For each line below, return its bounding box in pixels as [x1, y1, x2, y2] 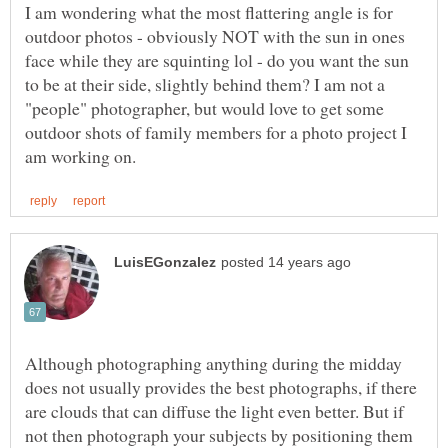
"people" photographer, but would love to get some [25, 96, 384, 121]
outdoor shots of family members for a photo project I [25, 120, 407, 145]
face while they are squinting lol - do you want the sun [25, 48, 409, 73]
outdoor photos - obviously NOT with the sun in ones [25, 24, 405, 49]
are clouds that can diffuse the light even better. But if [25, 398, 404, 423]
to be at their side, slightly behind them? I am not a [25, 72, 385, 97]
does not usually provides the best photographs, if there [25, 374, 417, 399]
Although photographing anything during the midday [25, 350, 402, 375]
